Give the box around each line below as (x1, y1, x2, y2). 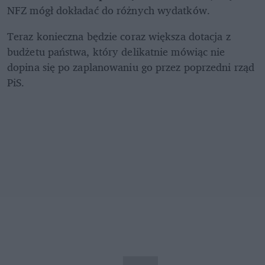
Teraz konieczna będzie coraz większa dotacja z (7, 27, 231, 46)
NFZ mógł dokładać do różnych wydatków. (7, 1, 213, 20)
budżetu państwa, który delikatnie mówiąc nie (7, 43, 225, 61)
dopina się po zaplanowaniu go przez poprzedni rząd (7, 58, 255, 76)
